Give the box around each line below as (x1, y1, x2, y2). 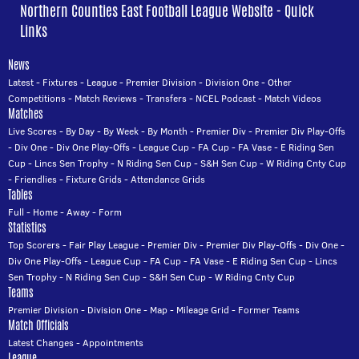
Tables (8, 187, 33, 203)
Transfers (146, 91, 187, 105)
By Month (147, 124, 188, 138)
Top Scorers (8, 238, 60, 252)
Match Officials (8, 317, 69, 333)
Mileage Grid (176, 303, 229, 317)
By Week (103, 124, 139, 138)
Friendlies (14, 172, 57, 186)
